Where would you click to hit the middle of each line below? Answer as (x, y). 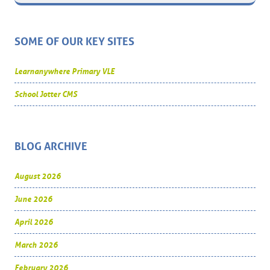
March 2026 (36, 245)
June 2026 (33, 199)
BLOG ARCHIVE (51, 147)
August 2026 (38, 177)
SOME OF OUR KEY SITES (74, 42)
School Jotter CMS (46, 95)
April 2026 (34, 222)
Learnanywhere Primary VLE (64, 72)
